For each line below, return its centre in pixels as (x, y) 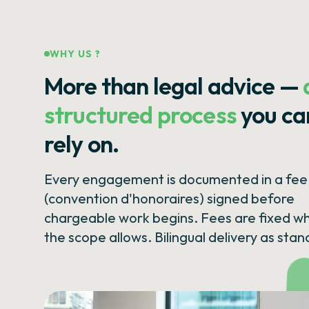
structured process (140, 115)
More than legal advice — (171, 86)
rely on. (82, 144)
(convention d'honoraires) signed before (169, 198)
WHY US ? (76, 54)
